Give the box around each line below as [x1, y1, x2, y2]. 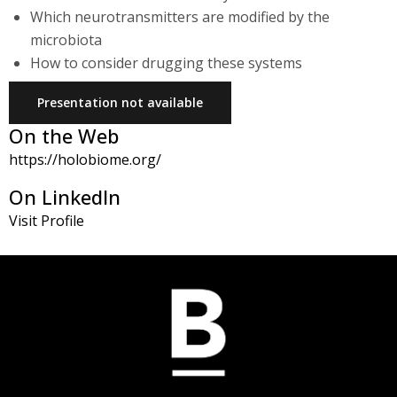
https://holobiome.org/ [9, 150, 161, 170]
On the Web [9, 122, 119, 150]
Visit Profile [9, 211, 84, 231]
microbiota [30, 30, 102, 51]
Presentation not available [37, 94, 203, 112]
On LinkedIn [9, 183, 121, 211]
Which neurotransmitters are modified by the [30, 7, 330, 27]
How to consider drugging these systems [30, 53, 302, 74]
